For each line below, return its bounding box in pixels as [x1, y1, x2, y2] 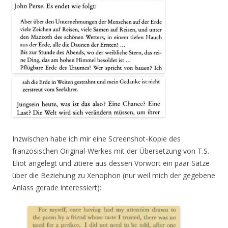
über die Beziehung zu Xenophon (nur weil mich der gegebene [12, 170, 215, 180]
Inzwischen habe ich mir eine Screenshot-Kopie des [12, 134, 181, 144]
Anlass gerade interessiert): [12, 183, 101, 192]
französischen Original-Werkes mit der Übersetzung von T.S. [12, 146, 209, 156]
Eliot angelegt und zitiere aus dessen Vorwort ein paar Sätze [12, 158, 210, 168]
